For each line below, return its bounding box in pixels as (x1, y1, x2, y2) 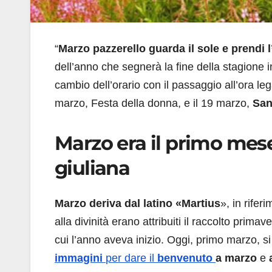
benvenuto (157, 251, 216, 264)
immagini (55, 251, 106, 264)
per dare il (106, 251, 157, 264)
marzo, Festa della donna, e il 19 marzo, (55, 97, 253, 110)
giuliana (55, 156, 130, 180)
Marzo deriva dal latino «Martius (55, 197, 220, 209)
